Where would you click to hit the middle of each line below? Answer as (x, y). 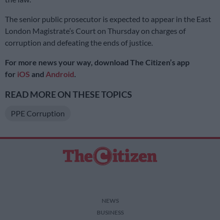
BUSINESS (110, 212)
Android (60, 74)
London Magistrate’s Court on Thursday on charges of (95, 30)
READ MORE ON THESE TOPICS (69, 94)
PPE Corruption (38, 113)
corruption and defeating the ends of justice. (79, 42)
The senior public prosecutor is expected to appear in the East (108, 19)
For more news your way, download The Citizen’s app (97, 62)
